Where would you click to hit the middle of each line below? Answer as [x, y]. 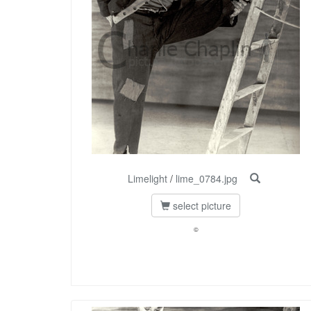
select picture [201, 206]
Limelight [147, 179]
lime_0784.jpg [206, 179]
